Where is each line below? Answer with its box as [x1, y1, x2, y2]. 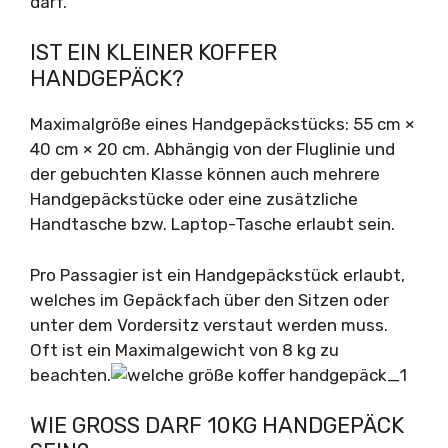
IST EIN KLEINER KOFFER [30, 39, 277, 66]
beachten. [30, 364, 111, 385]
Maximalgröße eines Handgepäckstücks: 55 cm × [30, 114, 415, 134]
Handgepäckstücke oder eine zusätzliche [30, 189, 358, 209]
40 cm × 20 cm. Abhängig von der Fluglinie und [30, 139, 395, 159]
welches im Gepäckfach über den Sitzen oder [30, 289, 389, 310]
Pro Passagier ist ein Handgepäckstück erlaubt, [30, 264, 405, 285]
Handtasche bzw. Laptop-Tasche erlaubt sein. [30, 214, 395, 234]
